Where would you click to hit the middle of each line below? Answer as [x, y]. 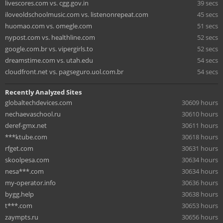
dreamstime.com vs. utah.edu [49, 60]
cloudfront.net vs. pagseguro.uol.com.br [64, 71]
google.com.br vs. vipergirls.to [49, 49]
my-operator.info [30, 182]
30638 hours [200, 194]
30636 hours [200, 182]
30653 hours [200, 205]
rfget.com [19, 148]
